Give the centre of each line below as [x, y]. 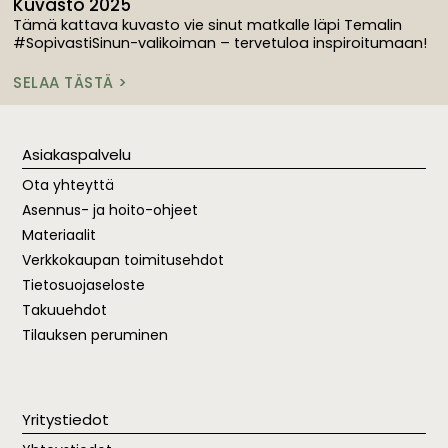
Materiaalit [59, 235]
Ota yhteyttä [68, 185]
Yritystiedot [66, 419]
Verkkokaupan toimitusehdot [123, 260]
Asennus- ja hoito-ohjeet [110, 210]
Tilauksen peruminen [95, 335]
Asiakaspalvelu [77, 155]
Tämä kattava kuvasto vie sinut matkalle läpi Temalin [208, 24]
